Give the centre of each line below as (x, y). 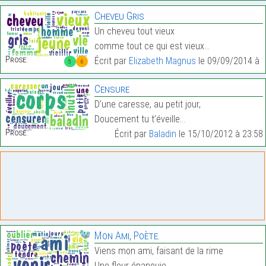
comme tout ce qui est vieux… (152, 46)
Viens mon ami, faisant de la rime (159, 251)
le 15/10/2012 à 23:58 (219, 134)
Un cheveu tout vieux (134, 31)
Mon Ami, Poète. (127, 235)
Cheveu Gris (119, 16)
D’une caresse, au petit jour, (147, 104)
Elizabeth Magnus (162, 61)
